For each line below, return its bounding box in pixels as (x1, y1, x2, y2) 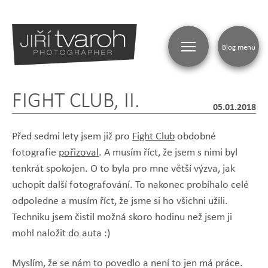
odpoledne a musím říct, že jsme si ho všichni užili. (12, 193, 228, 208)
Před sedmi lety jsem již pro (12, 129, 132, 143)
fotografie (12, 145, 59, 159)
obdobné (175, 129, 216, 143)
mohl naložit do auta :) (12, 226, 110, 240)
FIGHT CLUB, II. (12, 87, 140, 113)
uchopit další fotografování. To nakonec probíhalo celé (12, 177, 249, 191)
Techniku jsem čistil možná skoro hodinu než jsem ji (12, 209, 232, 224)
